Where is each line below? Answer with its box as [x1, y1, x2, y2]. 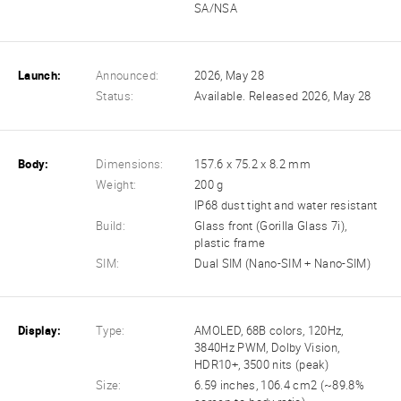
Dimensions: [96, 157, 164, 171]
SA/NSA [194, 2, 238, 16]
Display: [18, 324, 62, 338]
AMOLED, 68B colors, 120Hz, [194, 324, 344, 338]
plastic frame [194, 235, 266, 250]
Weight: [96, 177, 137, 192]
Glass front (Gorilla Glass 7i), [194, 218, 347, 233]
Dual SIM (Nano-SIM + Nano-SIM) [194, 256, 371, 270]
